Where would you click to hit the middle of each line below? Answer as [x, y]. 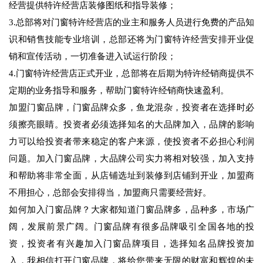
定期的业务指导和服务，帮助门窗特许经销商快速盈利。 [119, 91]
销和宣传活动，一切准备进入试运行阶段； [92, 57]
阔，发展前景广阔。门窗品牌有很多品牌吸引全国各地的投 [131, 227]
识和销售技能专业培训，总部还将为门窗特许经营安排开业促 [131, 40]
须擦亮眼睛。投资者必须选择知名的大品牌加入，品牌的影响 [131, 125]
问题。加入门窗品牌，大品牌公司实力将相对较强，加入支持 [131, 159]
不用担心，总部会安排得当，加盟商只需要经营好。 [110, 193]
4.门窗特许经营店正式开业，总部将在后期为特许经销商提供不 [131, 74]
